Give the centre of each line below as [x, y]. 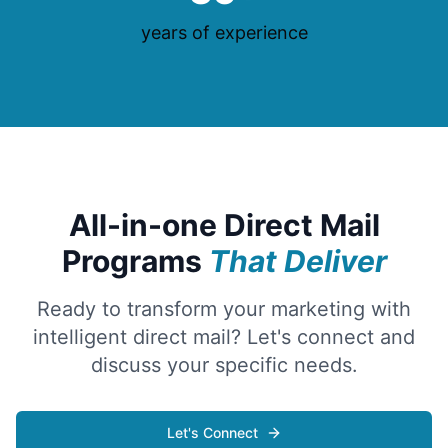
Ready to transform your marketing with [224, 309]
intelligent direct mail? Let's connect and [224, 337]
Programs [135, 261]
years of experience [224, 32]
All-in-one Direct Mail [224, 225]
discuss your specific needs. [224, 365]
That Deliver [297, 261]
